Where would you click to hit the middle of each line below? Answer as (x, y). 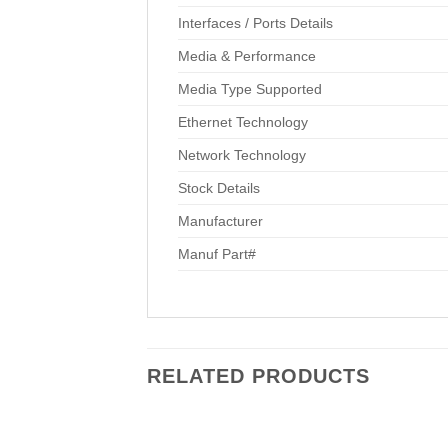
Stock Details (219, 187)
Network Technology (242, 154)
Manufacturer (220, 220)
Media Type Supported (250, 88)
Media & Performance (247, 55)
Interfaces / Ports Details (255, 22)
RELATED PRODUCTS (258, 375)
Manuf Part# (217, 253)
